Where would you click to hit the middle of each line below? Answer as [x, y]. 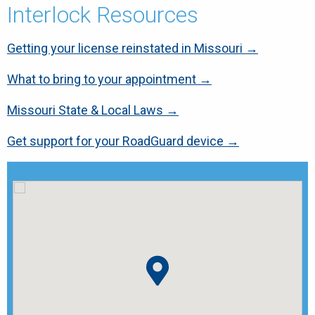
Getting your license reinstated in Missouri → [133, 48]
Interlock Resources [103, 15]
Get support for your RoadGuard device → [123, 141]
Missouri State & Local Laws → [93, 110]
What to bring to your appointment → [109, 79]
